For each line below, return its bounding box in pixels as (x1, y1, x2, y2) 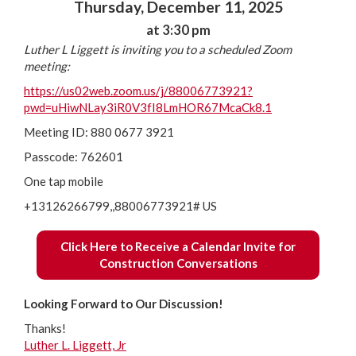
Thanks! (24, 321, 66, 335)
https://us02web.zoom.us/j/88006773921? (24, 83, 253, 98)
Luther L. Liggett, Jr (24, 338, 126, 352)
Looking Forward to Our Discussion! (24, 296, 226, 311)
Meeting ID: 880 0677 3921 (24, 125, 174, 139)
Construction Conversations (99, 256, 257, 270)
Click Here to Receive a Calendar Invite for (60, 239, 296, 253)
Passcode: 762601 (24, 149, 123, 164)
